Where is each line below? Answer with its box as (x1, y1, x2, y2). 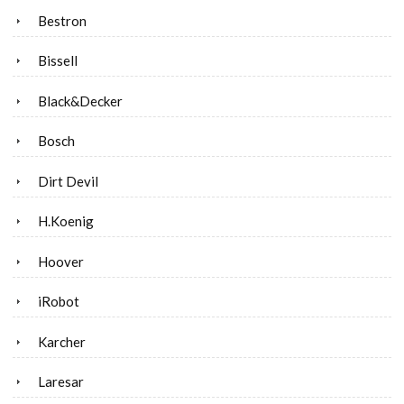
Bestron (38, 12, 87, 29)
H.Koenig (38, 213, 94, 230)
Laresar (38, 373, 84, 390)
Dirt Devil (38, 172, 98, 189)
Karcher (38, 333, 86, 350)
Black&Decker (38, 92, 123, 109)
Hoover (38, 252, 84, 270)
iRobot (38, 293, 79, 310)
